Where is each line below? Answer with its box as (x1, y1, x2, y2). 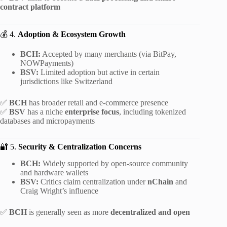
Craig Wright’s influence (20, 186, 98, 195)
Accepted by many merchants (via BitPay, (41, 49, 176, 58)
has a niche (25, 107, 65, 116)
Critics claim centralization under (39, 177, 147, 186)
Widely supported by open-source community (41, 159, 188, 168)
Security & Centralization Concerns (18, 142, 141, 151)
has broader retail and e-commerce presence (27, 98, 168, 107)
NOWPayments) (20, 58, 73, 67)
